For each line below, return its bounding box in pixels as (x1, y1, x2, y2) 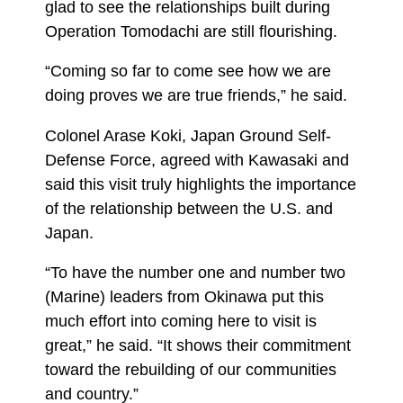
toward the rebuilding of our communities (45, 361, 336, 379)
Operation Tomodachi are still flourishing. (45, 22, 337, 40)
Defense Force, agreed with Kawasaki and (45, 150, 349, 169)
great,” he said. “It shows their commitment (45, 336, 351, 354)
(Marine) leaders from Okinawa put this (45, 288, 324, 306)
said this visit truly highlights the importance (45, 175, 356, 193)
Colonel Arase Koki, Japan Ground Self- (45, 126, 331, 145)
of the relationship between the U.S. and (45, 199, 333, 218)
